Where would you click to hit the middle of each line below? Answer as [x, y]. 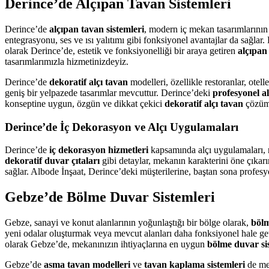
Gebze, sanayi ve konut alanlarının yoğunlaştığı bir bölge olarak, [128, 223]
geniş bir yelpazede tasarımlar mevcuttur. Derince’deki [109, 92]
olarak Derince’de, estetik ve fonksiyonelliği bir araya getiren [121, 50]
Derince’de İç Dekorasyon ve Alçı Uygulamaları [122, 127]
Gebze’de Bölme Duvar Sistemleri [110, 197]
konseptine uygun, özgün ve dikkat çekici [85, 103]
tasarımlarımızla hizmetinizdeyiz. [67, 61]
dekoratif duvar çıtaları [52, 161]
